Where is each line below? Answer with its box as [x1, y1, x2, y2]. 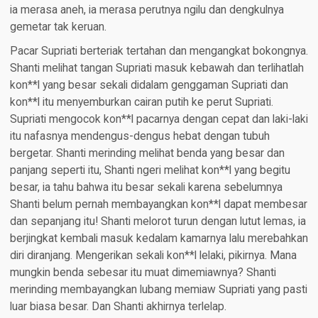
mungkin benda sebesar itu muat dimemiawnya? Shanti [9, 266, 276, 280]
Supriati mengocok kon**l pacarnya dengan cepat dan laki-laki [9, 113, 308, 126]
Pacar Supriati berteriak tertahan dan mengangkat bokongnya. [9, 45, 308, 58]
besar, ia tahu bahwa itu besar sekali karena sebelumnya [9, 181, 283, 194]
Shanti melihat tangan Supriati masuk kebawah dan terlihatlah [9, 62, 304, 75]
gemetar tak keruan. [9, 21, 106, 34]
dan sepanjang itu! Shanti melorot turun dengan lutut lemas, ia [9, 215, 306, 229]
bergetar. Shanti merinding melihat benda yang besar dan [9, 147, 285, 160]
